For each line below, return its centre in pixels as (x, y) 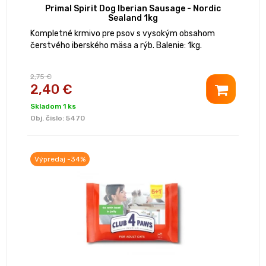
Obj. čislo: (48, 118)
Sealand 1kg (133, 18)
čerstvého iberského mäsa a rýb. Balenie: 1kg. (116, 46)
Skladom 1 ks (53, 107)
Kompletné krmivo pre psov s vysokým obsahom (123, 34)
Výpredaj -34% (60, 159)
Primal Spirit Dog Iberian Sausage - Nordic (133, 9)
